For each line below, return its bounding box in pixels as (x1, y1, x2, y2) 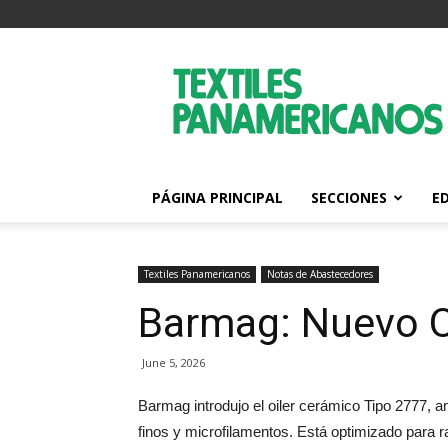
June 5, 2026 (142, 355, 205, 370)
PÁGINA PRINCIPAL (152, 188, 283, 207)
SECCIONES (311, 188, 387, 207)
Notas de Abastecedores (267, 267, 373, 281)
